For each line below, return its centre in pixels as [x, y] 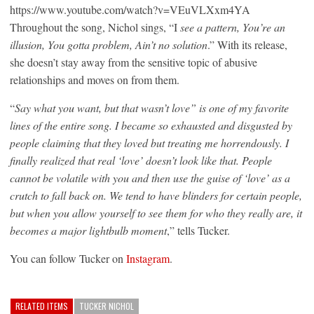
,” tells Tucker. [198, 230]
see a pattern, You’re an [231, 27]
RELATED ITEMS [42, 306]
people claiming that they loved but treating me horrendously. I [149, 142]
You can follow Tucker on [68, 258]
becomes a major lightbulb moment [88, 230]
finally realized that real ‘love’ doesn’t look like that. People [141, 160]
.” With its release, [247, 44]
